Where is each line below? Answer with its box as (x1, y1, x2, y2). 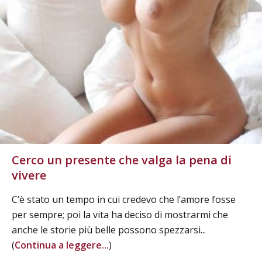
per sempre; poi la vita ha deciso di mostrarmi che (12, 208, 228, 221)
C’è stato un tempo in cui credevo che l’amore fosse (12, 192, 236, 206)
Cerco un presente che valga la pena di (12, 151, 232, 168)
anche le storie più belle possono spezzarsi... (12, 223, 206, 236)
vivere (12, 167, 46, 183)
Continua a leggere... (15, 238, 109, 251)
